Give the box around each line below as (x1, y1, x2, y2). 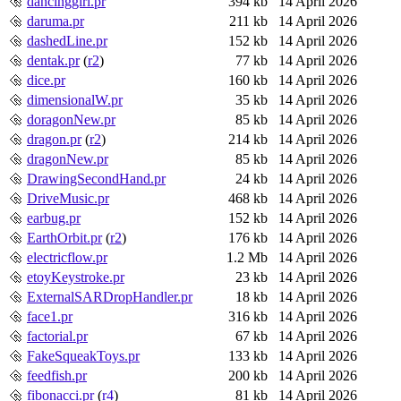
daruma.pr (27, 13, 84, 29)
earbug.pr (27, 209, 81, 226)
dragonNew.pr (27, 150, 108, 166)
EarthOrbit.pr (27, 229, 102, 245)
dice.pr (27, 72, 65, 88)
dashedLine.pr (27, 32, 107, 48)
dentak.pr (27, 52, 80, 68)
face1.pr (27, 308, 73, 324)
